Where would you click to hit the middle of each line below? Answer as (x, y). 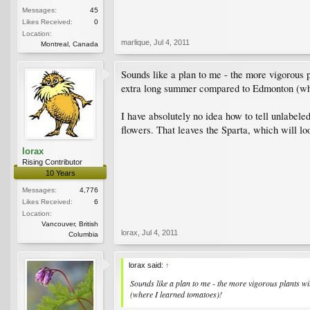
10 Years (60, 173)
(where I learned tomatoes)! (176, 294)
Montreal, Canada (70, 44)
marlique (135, 42)
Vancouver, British (70, 224)
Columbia (83, 234)
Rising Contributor (52, 162)
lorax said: (147, 265)
